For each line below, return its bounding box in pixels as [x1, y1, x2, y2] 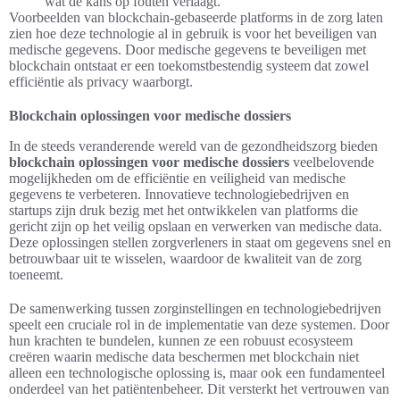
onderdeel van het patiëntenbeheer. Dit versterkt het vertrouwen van [9, 381, 389, 396]
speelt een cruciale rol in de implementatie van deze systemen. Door [9, 317, 389, 332]
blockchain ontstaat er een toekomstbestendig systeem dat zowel [9, 58, 369, 73]
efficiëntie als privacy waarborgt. [9, 74, 193, 89]
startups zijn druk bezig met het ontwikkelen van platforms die [9, 203, 358, 218]
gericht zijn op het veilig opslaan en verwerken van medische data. [9, 219, 382, 234]
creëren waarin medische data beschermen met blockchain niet [9, 349, 359, 364]
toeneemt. [9, 267, 63, 282]
